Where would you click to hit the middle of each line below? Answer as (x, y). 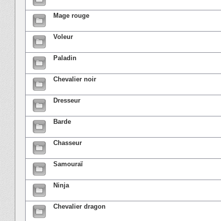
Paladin (65, 58)
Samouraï (68, 164)
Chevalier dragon (79, 206)
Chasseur (68, 143)
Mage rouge (71, 15)
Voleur (63, 37)
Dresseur (67, 100)
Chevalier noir (75, 79)
